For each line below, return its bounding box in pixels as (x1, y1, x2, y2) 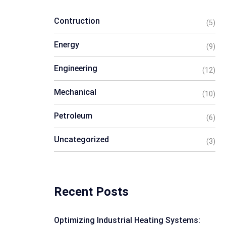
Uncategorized (54, 135, 109, 144)
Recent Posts (54, 185, 129, 199)
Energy (54, 40, 79, 49)
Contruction (54, 16, 100, 26)
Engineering (54, 64, 97, 73)
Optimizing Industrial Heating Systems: (54, 215, 200, 225)
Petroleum (54, 111, 92, 121)
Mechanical (54, 87, 96, 97)
